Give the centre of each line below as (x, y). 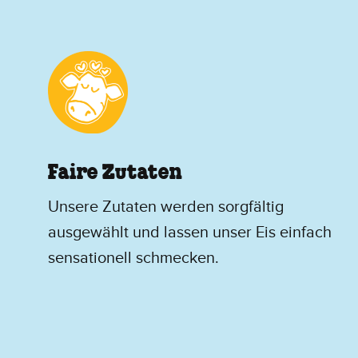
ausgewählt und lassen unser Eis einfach (190, 232)
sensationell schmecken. (133, 258)
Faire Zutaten (115, 173)
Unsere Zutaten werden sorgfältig (166, 207)
